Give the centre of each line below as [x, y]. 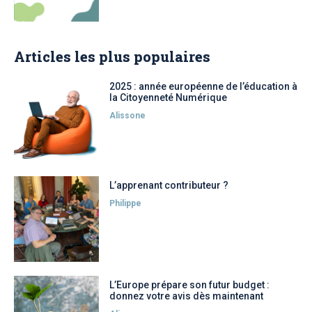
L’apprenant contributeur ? [169, 186]
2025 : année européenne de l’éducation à [204, 86]
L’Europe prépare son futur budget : [190, 284]
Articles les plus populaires [112, 56]
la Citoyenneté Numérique [169, 97]
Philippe [126, 204]
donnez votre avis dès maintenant [187, 296]
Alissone [128, 115]
